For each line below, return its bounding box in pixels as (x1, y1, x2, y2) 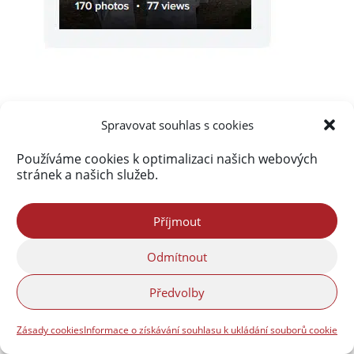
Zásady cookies (17, 323, 84, 337)
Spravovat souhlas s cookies (100, 117, 254, 133)
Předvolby (149, 284, 205, 300)
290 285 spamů (100, 168, 247, 191)
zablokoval (164, 148, 233, 164)
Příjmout (153, 213, 201, 229)
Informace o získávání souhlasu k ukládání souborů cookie (84, 323, 337, 337)
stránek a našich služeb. (17, 166, 158, 183)
